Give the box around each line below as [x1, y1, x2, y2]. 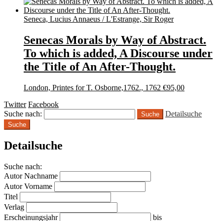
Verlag [4, 203, 24, 212]
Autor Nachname [4, 172, 58, 181]
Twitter [4, 100, 26, 109]
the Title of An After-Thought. [24, 60, 176, 73]
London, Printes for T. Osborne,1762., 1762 [24, 83, 161, 92]
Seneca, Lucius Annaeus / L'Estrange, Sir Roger [24, 14, 174, 23]
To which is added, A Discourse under [24, 46, 213, 60]
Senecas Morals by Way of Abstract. [24, 33, 206, 46]
